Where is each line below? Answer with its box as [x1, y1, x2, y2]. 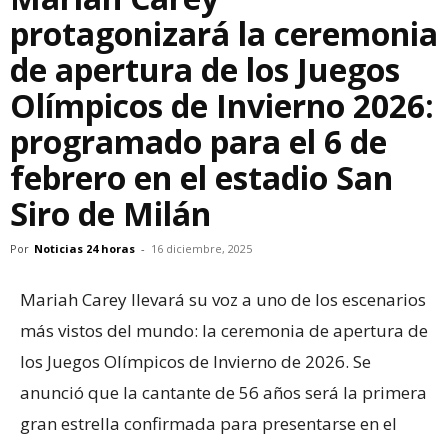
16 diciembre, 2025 [151, 241, 252, 256]
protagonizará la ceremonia [10, 12, 438, 55]
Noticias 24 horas [34, 241, 135, 256]
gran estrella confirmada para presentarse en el [20, 412, 397, 435]
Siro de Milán [10, 192, 211, 235]
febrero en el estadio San [10, 156, 393, 199]
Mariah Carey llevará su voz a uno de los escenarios [20, 288, 426, 311]
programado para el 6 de [10, 120, 387, 163]
